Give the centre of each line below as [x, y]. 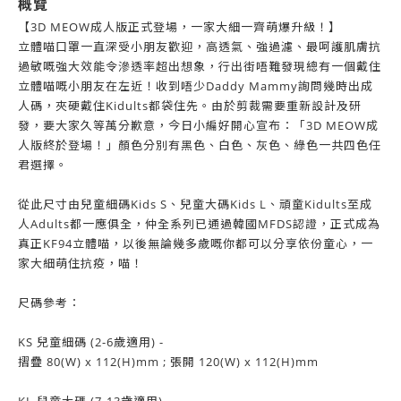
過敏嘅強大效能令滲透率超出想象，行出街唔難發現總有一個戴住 [200, 66]
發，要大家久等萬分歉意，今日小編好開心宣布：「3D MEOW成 [198, 125]
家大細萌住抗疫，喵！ [81, 263]
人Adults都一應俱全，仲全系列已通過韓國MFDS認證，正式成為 [199, 224]
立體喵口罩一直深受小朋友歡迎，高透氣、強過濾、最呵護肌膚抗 [200, 47]
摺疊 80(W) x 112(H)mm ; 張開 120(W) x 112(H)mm [168, 362]
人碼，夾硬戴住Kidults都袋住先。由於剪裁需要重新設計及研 [190, 106]
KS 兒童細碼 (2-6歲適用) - [91, 342]
